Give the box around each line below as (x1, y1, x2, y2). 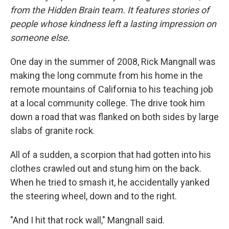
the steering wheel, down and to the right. (10, 191, 177, 201)
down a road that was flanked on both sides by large (10, 111, 219, 122)
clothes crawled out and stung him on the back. (10, 163, 201, 174)
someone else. (10, 32, 70, 43)
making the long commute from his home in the (10, 70, 203, 81)
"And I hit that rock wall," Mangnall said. (10, 215, 165, 225)
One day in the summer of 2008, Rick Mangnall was (10, 56, 216, 67)
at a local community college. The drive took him (10, 98, 205, 108)
